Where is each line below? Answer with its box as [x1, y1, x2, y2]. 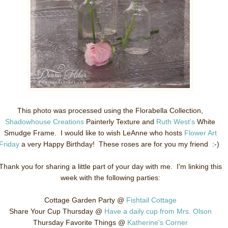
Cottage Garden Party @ [44, 196, 126, 204]
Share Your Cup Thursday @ [9, 207, 104, 215]
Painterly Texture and [84, 118, 156, 126]
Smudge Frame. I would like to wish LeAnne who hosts [4, 129, 184, 137]
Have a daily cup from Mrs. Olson [104, 207, 212, 215]
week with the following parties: [60, 174, 160, 182]
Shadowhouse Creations [5, 118, 84, 126]
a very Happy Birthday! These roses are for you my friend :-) [19, 140, 221, 148]
